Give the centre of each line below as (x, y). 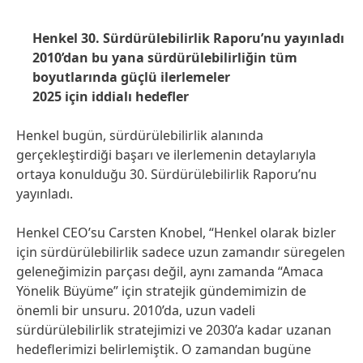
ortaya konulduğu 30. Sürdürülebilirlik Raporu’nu (167, 174)
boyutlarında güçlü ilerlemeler (131, 77)
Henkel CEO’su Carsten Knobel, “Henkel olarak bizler (176, 233)
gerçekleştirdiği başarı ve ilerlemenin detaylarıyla (166, 155)
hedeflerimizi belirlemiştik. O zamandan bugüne (164, 349)
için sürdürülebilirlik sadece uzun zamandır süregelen (181, 252)
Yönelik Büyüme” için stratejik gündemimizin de (161, 291)
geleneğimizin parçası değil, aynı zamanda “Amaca (170, 271)
